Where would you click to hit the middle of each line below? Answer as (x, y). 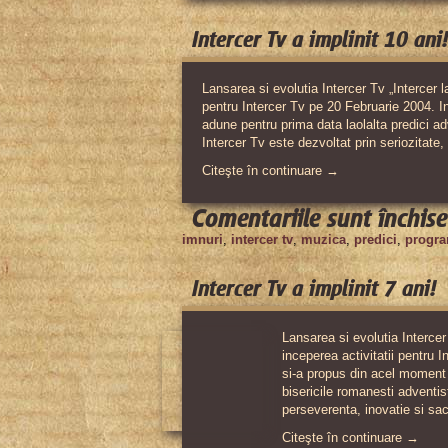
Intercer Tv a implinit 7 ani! (314, 289)
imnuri (202, 239)
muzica (323, 239)
